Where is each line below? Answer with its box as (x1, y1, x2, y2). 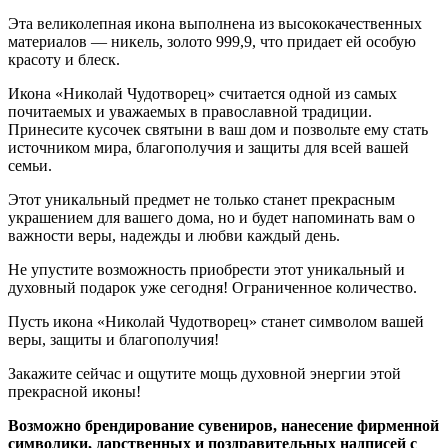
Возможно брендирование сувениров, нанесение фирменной (8, 417, 439, 434)
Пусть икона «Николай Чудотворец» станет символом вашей (8, 313, 424, 330)
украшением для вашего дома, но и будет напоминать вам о (8, 209, 415, 226)
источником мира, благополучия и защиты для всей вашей (8, 139, 409, 156)
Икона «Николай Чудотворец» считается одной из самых (8, 85, 397, 102)
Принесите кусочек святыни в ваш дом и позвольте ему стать (8, 121, 428, 138)
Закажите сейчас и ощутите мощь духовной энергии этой (8, 365, 401, 382)
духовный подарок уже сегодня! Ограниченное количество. (8, 279, 417, 296)
